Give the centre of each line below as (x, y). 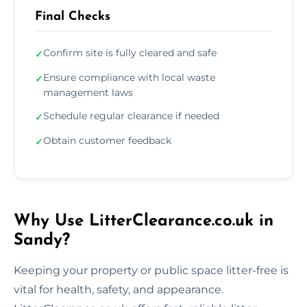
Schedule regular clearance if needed (131, 115)
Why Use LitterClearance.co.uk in (144, 221)
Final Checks (73, 16)
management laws (88, 92)
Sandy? (42, 240)
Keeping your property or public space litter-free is (151, 270)
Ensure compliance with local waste (129, 77)
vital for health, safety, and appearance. (119, 289)
